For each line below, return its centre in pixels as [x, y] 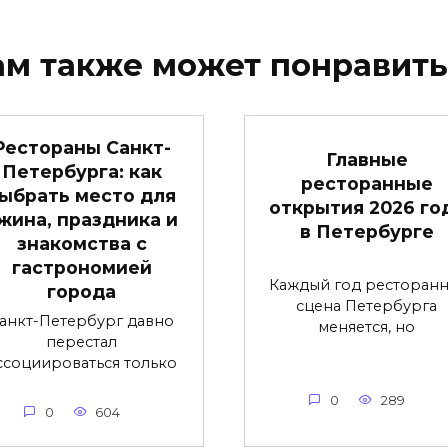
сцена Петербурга [366, 305]
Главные [366, 159]
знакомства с [81, 243]
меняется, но [366, 326]
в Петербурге [366, 231]
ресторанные [366, 183]
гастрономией [81, 267]
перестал [81, 341]
